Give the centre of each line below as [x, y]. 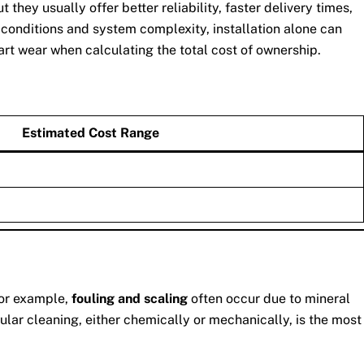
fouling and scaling [130, 298]
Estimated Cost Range [91, 133]
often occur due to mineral [269, 298]
